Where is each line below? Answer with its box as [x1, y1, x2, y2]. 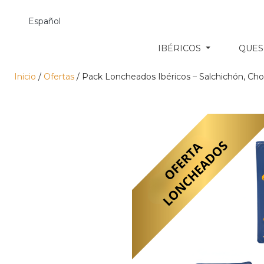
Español [28, 16, 61, 27]
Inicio [14, 71, 36, 82]
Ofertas [44, 71, 74, 82]
